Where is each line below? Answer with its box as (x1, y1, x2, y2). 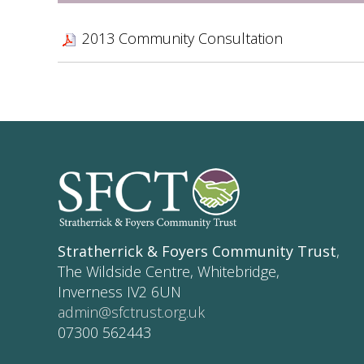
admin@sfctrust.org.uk (58, 302, 205, 323)
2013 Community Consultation (82, 28, 283, 48)
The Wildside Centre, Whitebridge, (58, 262, 279, 282)
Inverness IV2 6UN (58, 282, 181, 302)
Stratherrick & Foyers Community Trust (58, 241, 336, 262)
